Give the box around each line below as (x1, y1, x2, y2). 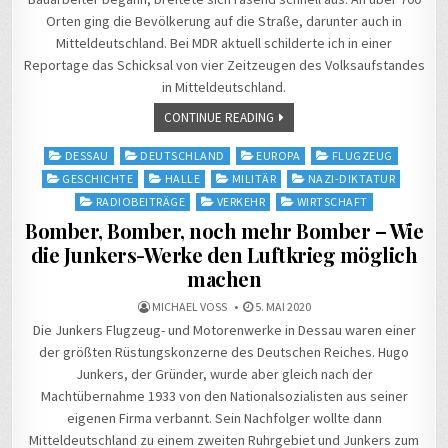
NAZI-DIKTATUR (307, 171, 396, 187)
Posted (43, 145, 88, 164)
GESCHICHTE (62, 171, 134, 187)
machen (187, 265, 261, 293)
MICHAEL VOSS (151, 299, 221, 315)
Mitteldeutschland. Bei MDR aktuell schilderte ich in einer (56, 34, 392, 53)
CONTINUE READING (164, 109, 274, 127)
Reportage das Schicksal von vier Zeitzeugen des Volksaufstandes (23, 56, 425, 75)
